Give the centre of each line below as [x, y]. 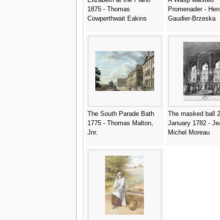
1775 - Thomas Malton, [120, 123]
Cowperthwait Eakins [117, 18]
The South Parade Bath [121, 114]
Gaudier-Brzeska [192, 18]
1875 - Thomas [109, 9]
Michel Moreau [189, 132]
